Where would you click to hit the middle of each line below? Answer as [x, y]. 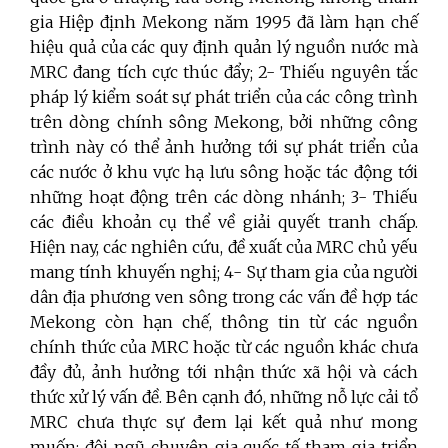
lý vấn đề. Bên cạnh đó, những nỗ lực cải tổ [255, 397]
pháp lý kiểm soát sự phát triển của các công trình [224, 97]
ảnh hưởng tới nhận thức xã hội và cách [255, 372]
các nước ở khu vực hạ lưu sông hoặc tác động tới [224, 172]
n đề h [348, 297]
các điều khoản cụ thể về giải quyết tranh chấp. [224, 222]
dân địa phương [93, 297]
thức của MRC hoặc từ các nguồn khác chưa [249, 347]
